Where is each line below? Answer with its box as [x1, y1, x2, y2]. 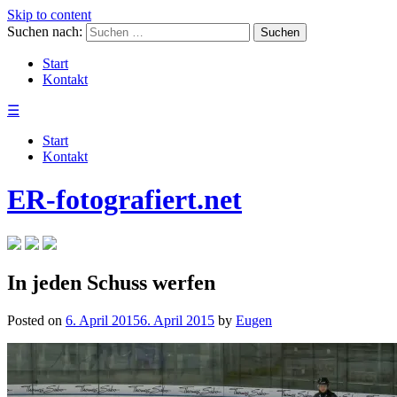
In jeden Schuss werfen [7, 270, 215, 294]
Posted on [7, 312, 66, 328]
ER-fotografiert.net [7, 183, 242, 216]
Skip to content [7, 7, 91, 22]
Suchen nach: [7, 24, 82, 39]
